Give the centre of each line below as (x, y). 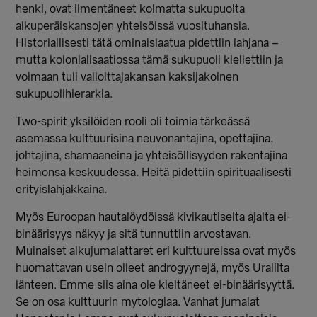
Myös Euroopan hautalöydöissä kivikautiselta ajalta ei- (154, 217)
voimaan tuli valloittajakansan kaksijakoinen (127, 77)
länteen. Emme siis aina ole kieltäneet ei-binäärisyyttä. (155, 285)
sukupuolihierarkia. (64, 94)
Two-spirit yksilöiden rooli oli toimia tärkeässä (133, 121)
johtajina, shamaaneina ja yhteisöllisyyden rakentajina (152, 155)
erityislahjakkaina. (62, 189)
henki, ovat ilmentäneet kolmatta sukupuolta (131, 9)
